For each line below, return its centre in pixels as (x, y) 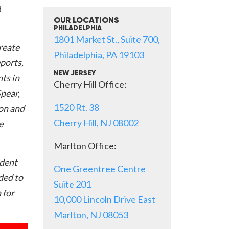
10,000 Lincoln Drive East (105, 199)
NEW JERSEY (75, 73)
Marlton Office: (85, 146)
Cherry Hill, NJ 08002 (96, 123)
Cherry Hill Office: (90, 84)
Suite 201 (72, 184)
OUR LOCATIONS (86, 21)
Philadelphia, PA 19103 (99, 55)
